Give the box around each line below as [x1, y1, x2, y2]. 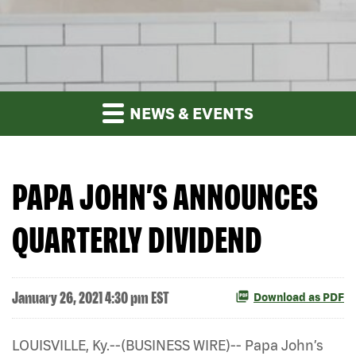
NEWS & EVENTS [126, 103, 253, 122]
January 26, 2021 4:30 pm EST [12, 288, 169, 307]
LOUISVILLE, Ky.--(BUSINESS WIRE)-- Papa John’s [12, 336, 323, 354]
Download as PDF [253, 291, 344, 304]
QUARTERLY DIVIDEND [12, 219, 262, 260]
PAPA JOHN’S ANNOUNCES [12, 176, 318, 217]
